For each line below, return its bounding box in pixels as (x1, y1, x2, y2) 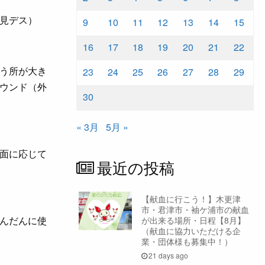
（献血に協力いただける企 (141, 224, 241, 237)
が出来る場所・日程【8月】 (141, 214, 245, 226)
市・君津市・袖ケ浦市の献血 (141, 203, 249, 215)
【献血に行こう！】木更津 (141, 192, 241, 205)
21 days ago (148, 250, 189, 261)
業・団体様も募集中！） (141, 235, 232, 247)
